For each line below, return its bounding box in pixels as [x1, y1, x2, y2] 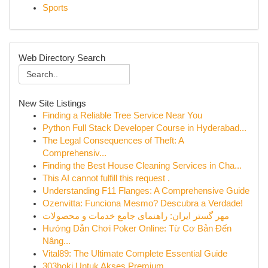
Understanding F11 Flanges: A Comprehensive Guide [42, 186, 249, 196]
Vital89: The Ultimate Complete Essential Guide [42, 249, 227, 258]
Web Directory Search [19, 53, 105, 63]
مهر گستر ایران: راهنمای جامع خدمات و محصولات [42, 211, 229, 221]
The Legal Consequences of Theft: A [42, 136, 184, 145]
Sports [42, 3, 68, 13]
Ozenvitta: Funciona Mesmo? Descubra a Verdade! [42, 199, 243, 208]
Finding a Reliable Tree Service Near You [42, 111, 202, 120]
